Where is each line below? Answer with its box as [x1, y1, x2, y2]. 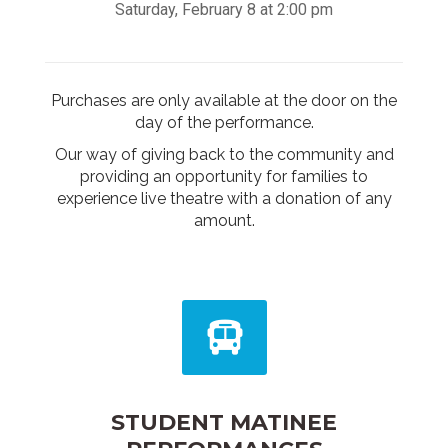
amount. [193, 210, 255, 230]
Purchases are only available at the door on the [51, 90, 397, 110]
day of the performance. [134, 112, 314, 132]
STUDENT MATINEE [111, 408, 337, 436]
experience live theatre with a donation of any [56, 188, 392, 208]
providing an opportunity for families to [80, 166, 368, 186]
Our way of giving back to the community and [54, 144, 394, 164]
